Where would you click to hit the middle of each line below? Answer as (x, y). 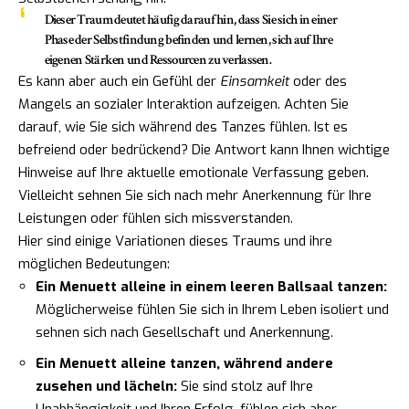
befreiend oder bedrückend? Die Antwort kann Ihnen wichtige (204, 149)
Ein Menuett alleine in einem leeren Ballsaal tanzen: (211, 286)
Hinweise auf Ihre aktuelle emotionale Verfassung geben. (194, 172)
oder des (318, 81)
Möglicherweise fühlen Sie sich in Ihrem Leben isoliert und (212, 309)
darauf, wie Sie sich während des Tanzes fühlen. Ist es (183, 126)
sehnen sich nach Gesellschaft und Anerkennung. (184, 332)
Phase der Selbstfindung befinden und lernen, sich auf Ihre (189, 39)
